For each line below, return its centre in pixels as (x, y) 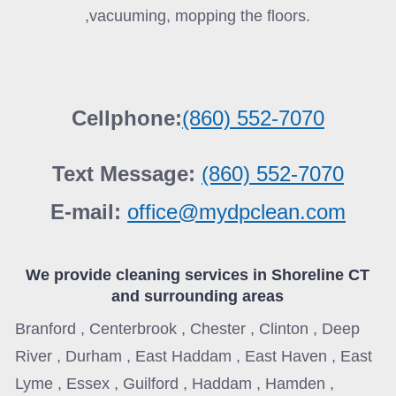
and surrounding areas (198, 296)
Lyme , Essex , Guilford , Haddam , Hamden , (175, 383)
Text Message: (123, 174)
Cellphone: (126, 118)
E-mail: (88, 212)
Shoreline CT (321, 274)
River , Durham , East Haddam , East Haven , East (194, 356)
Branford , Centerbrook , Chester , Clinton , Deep (188, 328)
